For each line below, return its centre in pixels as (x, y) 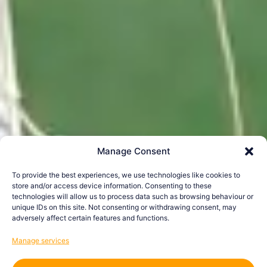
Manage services (41, 240)
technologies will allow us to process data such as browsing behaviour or (133, 196)
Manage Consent (133, 151)
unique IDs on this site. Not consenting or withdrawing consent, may (124, 207)
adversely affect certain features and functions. (91, 218)
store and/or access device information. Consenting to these (112, 186)
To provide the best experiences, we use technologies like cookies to (126, 175)
